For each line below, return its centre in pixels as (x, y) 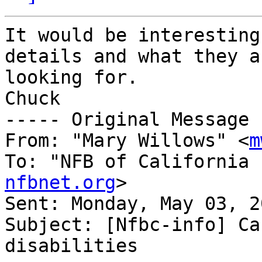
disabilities (71, 246)
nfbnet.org (60, 183)
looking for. (71, 77)
